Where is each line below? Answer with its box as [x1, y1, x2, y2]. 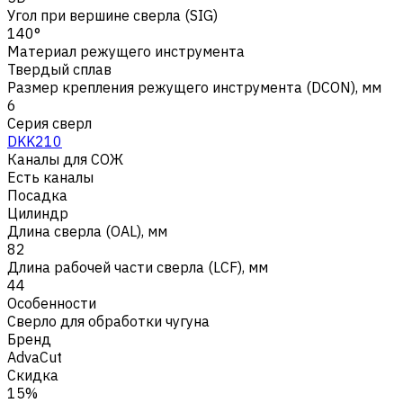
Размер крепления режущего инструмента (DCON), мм [7, 77, 381, 96]
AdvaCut [7, 347, 62, 366]
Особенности [7, 293, 96, 312]
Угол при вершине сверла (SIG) [7, 5, 218, 24]
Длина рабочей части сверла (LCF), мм [7, 257, 268, 276]
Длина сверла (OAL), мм [7, 221, 167, 240]
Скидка [7, 365, 58, 384]
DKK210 [7, 131, 62, 150]
